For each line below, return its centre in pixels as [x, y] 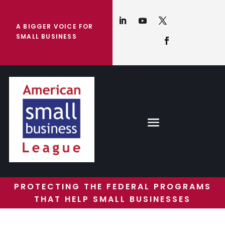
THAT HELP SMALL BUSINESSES [113, 199]
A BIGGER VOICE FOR [55, 26]
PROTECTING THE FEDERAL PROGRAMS [113, 187]
